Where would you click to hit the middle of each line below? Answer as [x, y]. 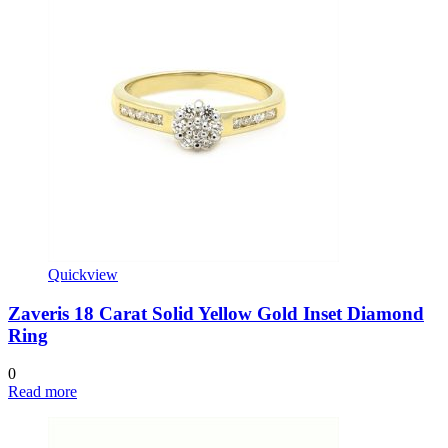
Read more [42, 392]
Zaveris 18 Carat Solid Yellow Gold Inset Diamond [216, 313]
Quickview [83, 274]
